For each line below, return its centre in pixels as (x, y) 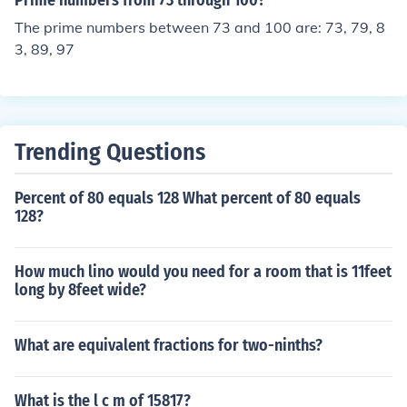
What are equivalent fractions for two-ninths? (169, 345)
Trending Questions (110, 152)
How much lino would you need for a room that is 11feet (203, 272)
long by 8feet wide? (80, 290)
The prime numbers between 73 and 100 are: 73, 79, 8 (200, 27)
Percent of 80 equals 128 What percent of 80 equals (188, 198)
